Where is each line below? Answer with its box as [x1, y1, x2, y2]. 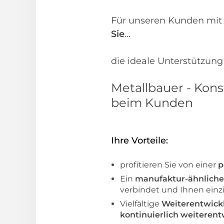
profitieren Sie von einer [120, 160, 218, 169]
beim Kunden [111, 95, 193, 110]
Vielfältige [120, 199, 161, 209]
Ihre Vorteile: [111, 135, 168, 146]
